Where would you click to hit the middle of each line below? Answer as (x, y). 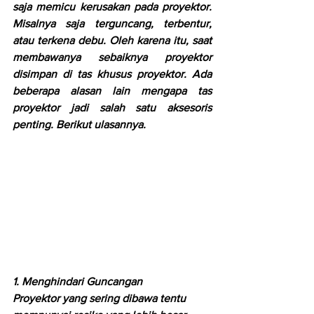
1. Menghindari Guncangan (77, 281)
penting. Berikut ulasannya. (79, 124)
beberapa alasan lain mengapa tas (112, 91)
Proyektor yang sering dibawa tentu (101, 298)
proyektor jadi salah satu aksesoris (112, 108)
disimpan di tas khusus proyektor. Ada (112, 74)
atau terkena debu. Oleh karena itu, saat (112, 40)
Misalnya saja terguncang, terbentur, (112, 23)
